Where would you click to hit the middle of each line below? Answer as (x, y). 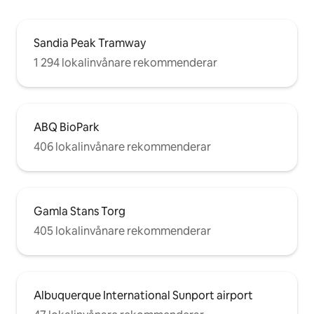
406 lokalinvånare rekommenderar (122, 147)
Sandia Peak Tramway (90, 43)
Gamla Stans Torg (80, 212)
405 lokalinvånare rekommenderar (122, 231)
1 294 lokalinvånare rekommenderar (125, 63)
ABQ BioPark (67, 128)
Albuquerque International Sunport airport (143, 296)
